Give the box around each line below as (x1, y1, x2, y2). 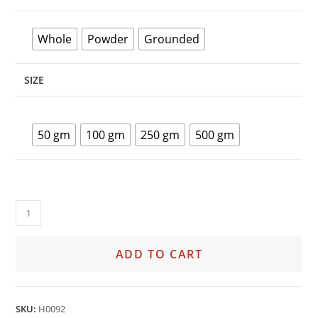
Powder (87, 31, 129, 47)
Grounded (144, 31, 200, 47)
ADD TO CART (115, 246, 203, 262)
